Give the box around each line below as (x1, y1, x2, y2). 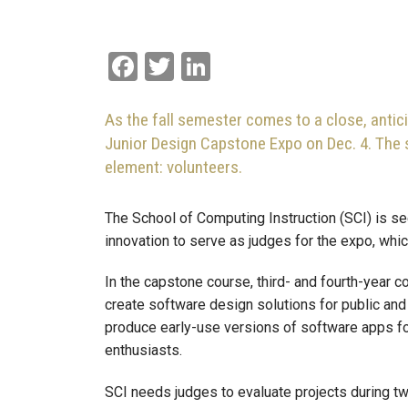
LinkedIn (210, 46, 322, 82)
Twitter (174, 46, 267, 82)
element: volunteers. (105, 156, 242, 178)
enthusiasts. (105, 342, 186, 360)
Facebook (138, 46, 264, 82)
